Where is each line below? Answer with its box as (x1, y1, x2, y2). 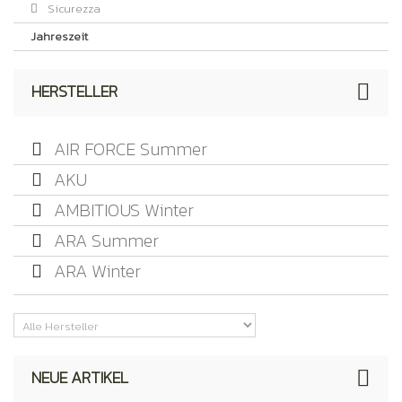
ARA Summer (49, 227, 159, 254)
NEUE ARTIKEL (31, 365, 128, 389)
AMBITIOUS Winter (49, 197, 194, 223)
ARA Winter (49, 258, 141, 284)
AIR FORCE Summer (49, 135, 207, 162)
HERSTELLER (31, 79, 118, 103)
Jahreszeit (31, 28, 88, 45)
